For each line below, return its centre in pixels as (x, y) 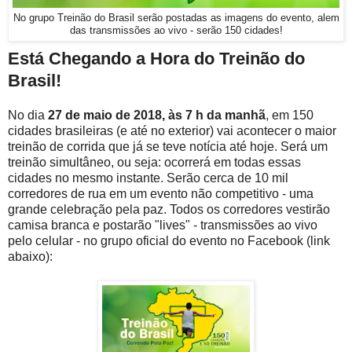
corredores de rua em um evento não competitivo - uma (161, 194)
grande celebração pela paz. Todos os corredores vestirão (169, 210)
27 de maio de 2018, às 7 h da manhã (157, 115)
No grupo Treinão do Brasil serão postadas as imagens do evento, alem (176, 18)
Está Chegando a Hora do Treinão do (156, 59)
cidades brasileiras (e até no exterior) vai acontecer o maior (172, 131)
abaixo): (30, 257)
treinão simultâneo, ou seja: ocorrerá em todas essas (154, 163)
